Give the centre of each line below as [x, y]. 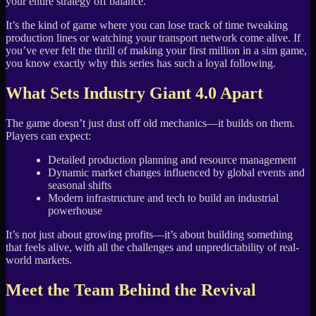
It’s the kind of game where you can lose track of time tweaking [147, 25]
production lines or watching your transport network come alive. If [153, 38]
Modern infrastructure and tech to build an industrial [163, 197]
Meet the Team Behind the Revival [131, 290]
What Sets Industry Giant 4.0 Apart [134, 93]
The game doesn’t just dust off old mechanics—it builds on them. [150, 123]
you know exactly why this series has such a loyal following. [141, 63]
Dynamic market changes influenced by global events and [176, 172]
